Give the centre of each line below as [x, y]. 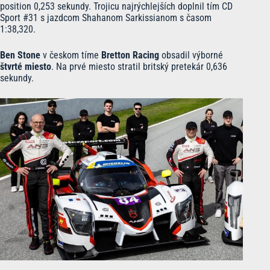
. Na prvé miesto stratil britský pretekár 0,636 [139, 66]
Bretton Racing [130, 55]
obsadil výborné [191, 55]
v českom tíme [71, 55]
